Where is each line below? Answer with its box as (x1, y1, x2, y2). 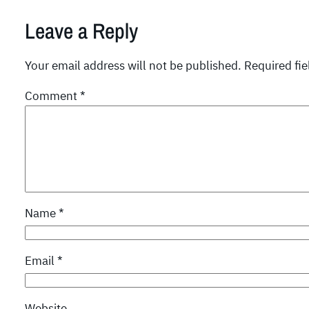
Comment (25, 88, 80, 103)
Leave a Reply (25, 16, 138, 46)
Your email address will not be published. (25, 57, 241, 73)
